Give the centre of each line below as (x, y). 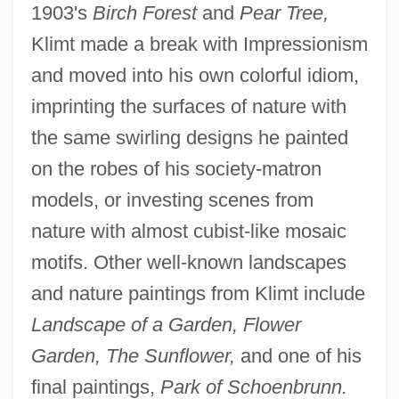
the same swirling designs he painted (189, 138)
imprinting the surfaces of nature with (188, 107)
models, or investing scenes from (172, 200)
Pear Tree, (284, 13)
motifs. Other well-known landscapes (188, 263)
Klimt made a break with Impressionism (199, 45)
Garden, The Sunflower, (133, 356)
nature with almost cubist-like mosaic (188, 232)
